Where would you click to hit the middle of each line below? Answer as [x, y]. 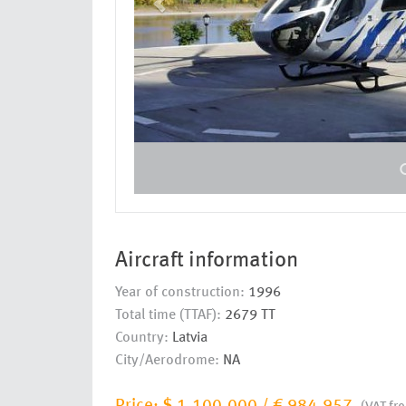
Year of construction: [180, 292]
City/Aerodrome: [167, 360]
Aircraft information [207, 261]
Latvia [188, 338]
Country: [142, 338]
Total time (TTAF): [168, 315]
